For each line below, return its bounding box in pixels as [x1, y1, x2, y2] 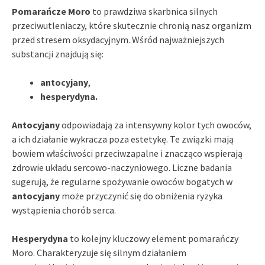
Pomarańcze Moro [12, 5, 91, 18]
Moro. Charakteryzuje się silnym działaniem [12, 247, 186, 259]
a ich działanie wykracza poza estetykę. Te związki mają [12, 133, 234, 146]
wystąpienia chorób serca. [12, 204, 116, 216]
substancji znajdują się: [12, 48, 104, 60]
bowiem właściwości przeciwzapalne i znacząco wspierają [12, 147, 243, 160]
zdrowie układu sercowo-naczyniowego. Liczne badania [12, 161, 232, 174]
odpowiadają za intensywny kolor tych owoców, [60, 119, 251, 131]
